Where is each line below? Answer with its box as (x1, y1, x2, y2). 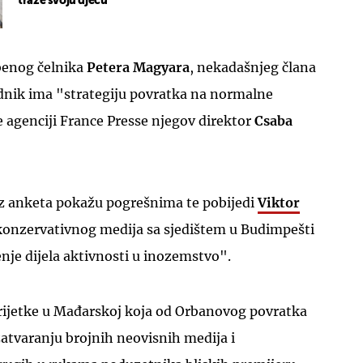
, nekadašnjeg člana (190, 59, 316, 76)
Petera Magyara (83, 59, 190, 76)
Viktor (258, 194, 300, 211)
